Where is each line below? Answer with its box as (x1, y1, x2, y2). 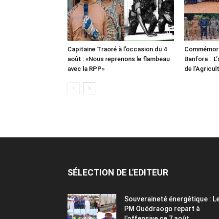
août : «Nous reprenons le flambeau (67, 55, 170, 63)
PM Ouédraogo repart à (124, 205, 200, 213)
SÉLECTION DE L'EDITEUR (67, 167, 168, 177)
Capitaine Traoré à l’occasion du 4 (67, 45, 167, 53)
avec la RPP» (67, 65, 105, 72)
